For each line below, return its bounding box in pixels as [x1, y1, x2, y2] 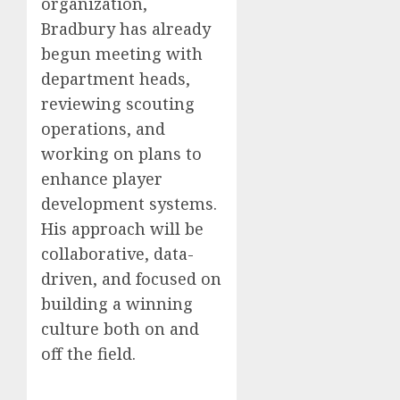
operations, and [41, 118, 165, 140]
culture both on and [41, 318, 199, 340]
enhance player [41, 168, 162, 190]
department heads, [41, 68, 190, 90]
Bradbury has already [41, 18, 211, 40]
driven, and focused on [41, 268, 221, 290]
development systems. [41, 193, 217, 215]
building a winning [41, 293, 193, 315]
